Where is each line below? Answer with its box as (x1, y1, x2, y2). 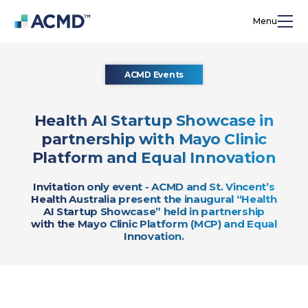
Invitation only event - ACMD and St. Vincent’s (33, 180, 275, 194)
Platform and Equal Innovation (32, 148, 276, 167)
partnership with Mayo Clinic (41, 129, 267, 148)
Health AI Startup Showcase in (34, 111, 274, 130)
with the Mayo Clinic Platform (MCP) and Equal (31, 217, 277, 231)
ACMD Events (124, 69, 184, 80)
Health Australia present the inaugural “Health (31, 192, 277, 206)
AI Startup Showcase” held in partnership (43, 205, 265, 219)
